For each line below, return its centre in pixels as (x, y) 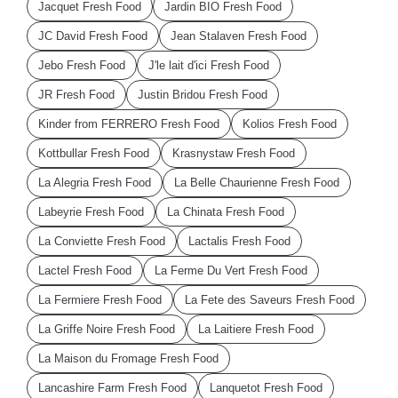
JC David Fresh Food (93, 36)
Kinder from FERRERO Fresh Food (129, 124)
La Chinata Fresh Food (226, 212)
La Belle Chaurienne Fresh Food (257, 183)
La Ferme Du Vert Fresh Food (231, 271)
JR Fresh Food (76, 95)
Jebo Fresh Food (82, 66)
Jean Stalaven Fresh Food (239, 36)
